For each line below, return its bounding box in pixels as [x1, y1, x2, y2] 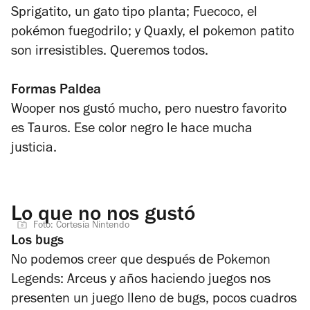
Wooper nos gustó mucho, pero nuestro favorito [11, 103, 286, 118]
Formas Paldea [11, 84, 101, 98]
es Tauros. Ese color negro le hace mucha [11, 122, 253, 137]
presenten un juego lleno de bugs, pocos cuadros [11, 293, 297, 307]
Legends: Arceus [11, 273, 110, 288]
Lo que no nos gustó [11, 205, 195, 227]
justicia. [11, 142, 57, 156]
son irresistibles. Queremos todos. [11, 45, 208, 60]
